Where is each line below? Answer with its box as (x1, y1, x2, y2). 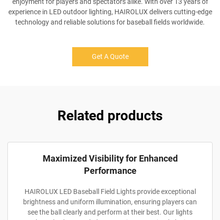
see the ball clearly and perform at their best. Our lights (27, 208, 192, 216)
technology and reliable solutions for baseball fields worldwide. (15, 18, 205, 26)
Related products (57, 108, 163, 124)
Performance (83, 165, 137, 176)
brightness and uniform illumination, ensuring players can (23, 198, 197, 206)
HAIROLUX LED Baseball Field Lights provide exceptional (24, 188, 196, 195)
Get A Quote (91, 53, 129, 60)
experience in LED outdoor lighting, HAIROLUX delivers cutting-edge (8, 8, 212, 16)
